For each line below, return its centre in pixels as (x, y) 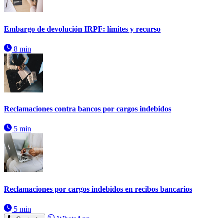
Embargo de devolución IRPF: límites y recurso (82, 29)
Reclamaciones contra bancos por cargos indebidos (88, 109)
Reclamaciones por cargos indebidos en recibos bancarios (98, 189)
